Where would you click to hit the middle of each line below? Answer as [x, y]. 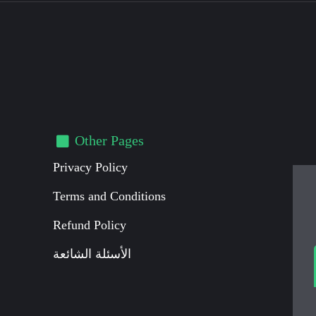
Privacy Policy [91, 168]
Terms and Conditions [110, 196]
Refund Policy [90, 225]
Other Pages [110, 141]
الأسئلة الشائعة [92, 254]
